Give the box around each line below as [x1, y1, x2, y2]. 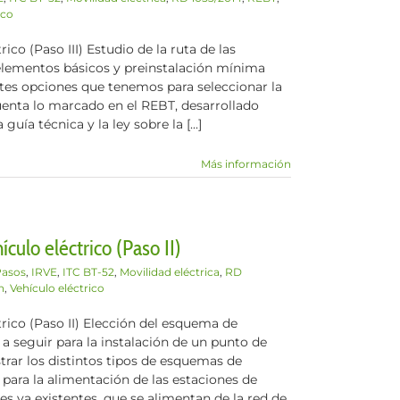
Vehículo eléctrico [10, 281, 104, 295]
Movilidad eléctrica [120, 265, 220, 279]
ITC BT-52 [62, 265, 114, 279]
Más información [201, 157, 291, 171]
